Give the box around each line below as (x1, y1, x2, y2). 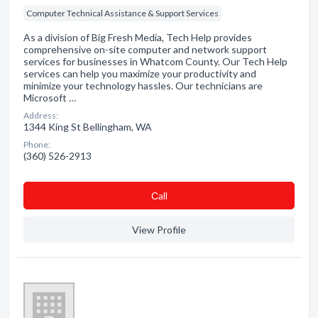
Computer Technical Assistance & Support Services (26, 8, 219, 18)
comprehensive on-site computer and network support (23, 43, 267, 55)
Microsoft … (23, 92, 76, 104)
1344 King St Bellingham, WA (23, 121, 152, 133)
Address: (23, 110, 58, 121)
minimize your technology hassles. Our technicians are (23, 79, 263, 92)
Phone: (23, 139, 50, 150)
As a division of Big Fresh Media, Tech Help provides (23, 31, 252, 43)
